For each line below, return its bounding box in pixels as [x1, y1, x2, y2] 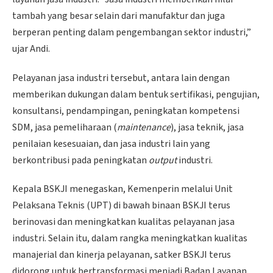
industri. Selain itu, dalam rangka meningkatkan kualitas [12, 232, 247, 246]
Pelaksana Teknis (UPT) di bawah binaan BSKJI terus [12, 199, 230, 213]
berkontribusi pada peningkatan [12, 153, 149, 167]
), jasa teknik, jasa [171, 120, 244, 134]
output [149, 153, 177, 167]
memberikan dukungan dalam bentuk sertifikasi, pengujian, [12, 87, 260, 101]
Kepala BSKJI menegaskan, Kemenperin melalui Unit [12, 182, 233, 196]
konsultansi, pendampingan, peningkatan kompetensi [12, 104, 239, 118]
